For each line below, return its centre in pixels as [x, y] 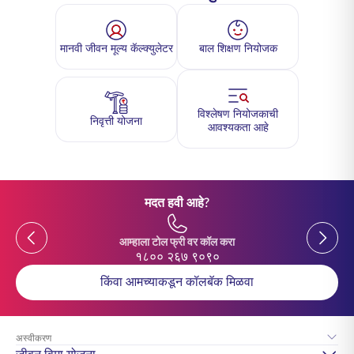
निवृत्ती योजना [116, 121]
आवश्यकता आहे [238, 128]
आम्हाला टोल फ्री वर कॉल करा [177, 243]
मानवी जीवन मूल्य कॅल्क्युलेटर [116, 49]
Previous [40, 232]
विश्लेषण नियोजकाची [238, 115]
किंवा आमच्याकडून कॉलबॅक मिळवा [177, 282]
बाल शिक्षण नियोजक [238, 49]
